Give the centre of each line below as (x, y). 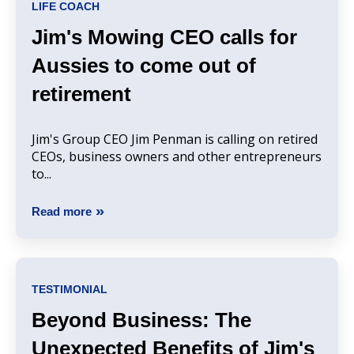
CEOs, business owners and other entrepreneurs (177, 157)
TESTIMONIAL (70, 289)
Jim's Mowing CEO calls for (164, 38)
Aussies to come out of (144, 66)
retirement (81, 94)
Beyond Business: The (141, 320)
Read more (62, 212)
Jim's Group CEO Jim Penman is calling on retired (175, 139)
